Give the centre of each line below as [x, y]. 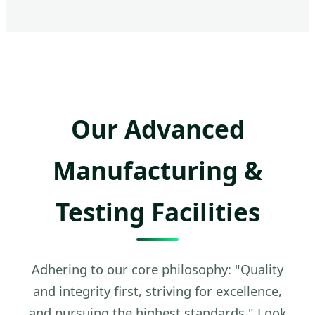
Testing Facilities [157, 211]
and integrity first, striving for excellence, [157, 290]
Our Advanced [157, 128]
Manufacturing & [157, 170]
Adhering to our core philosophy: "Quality [157, 269]
